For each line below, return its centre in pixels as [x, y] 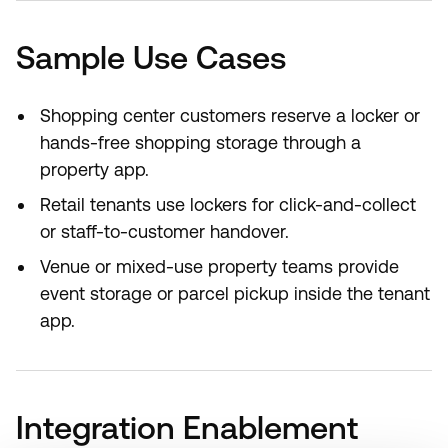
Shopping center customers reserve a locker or [230, 115]
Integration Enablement [187, 427]
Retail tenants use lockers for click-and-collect [228, 204]
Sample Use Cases [151, 57]
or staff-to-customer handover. [164, 231]
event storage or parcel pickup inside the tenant [235, 293]
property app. [94, 169]
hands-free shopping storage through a [200, 142]
